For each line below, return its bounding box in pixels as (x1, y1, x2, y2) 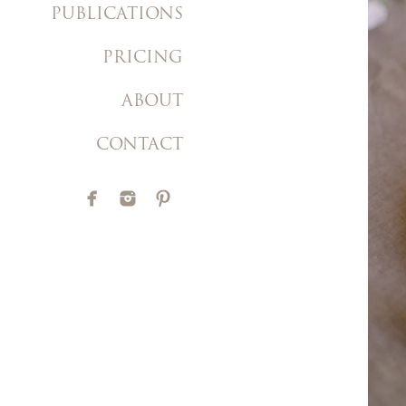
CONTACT (96, 137, 183, 154)
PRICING (102, 50, 183, 67)
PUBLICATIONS (51, 6, 183, 24)
